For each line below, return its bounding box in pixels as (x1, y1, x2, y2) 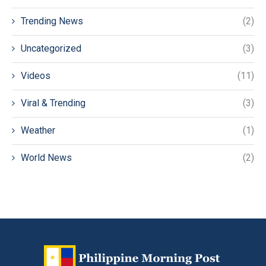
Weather (21, 124, 55, 136)
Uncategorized (21, 42, 81, 54)
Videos (21, 69, 50, 81)
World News (21, 151, 72, 163)
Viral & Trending (21, 97, 85, 109)
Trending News (21, 15, 83, 27)
